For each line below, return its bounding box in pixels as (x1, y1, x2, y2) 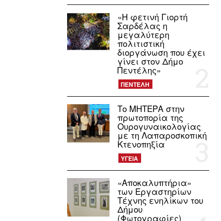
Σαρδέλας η (117, 19, 168, 32)
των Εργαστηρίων (117, 185, 192, 198)
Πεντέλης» (117, 64, 161, 76)
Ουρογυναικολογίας (117, 120, 201, 133)
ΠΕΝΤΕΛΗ (121, 80, 150, 89)
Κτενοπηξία (117, 138, 165, 150)
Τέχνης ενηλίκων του (117, 194, 204, 207)
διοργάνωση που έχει (117, 46, 206, 59)
